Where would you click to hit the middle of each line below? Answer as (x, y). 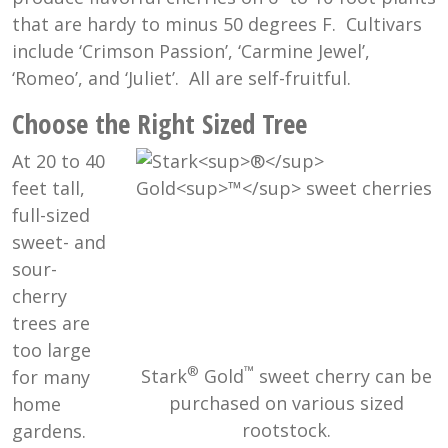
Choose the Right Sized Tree (159, 124)
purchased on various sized (286, 402)
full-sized (51, 215)
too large (51, 350)
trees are (51, 323)
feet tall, (48, 188)
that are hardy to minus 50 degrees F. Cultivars (217, 24)
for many (51, 377)
